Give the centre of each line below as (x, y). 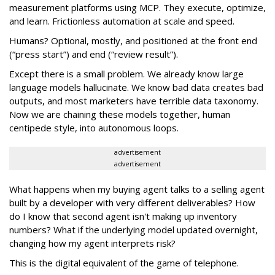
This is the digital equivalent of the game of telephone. (124, 263)
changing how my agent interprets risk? (92, 243)
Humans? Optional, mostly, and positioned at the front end (133, 41)
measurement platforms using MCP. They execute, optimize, (137, 8)
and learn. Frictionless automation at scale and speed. (122, 21)
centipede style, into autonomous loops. (94, 128)
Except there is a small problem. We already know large (126, 74)
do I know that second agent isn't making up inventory (123, 216)
